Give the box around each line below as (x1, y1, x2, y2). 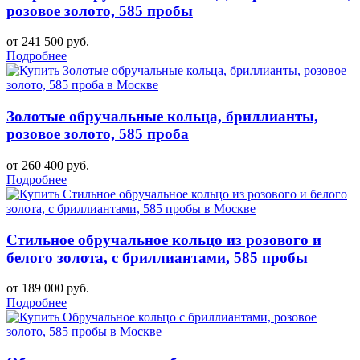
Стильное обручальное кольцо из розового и (6, 231, 321, 248)
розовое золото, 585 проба (6, 125, 189, 143)
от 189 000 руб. (6, 281, 89, 296)
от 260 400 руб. (6, 157, 89, 172)
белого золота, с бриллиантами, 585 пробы (6, 248, 308, 266)
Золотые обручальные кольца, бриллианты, (6, 108, 318, 125)
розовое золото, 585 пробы (6, 2, 193, 19)
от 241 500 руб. (6, 35, 89, 49)
